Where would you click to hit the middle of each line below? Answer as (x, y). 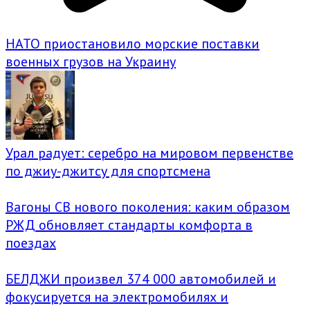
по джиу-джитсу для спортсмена (108, 171)
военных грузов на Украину (91, 61)
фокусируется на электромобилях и (117, 297)
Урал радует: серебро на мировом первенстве (149, 153)
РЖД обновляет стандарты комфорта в (129, 225)
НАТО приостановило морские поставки (133, 43)
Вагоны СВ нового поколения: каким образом (148, 207)
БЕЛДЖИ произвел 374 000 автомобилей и (141, 279)
